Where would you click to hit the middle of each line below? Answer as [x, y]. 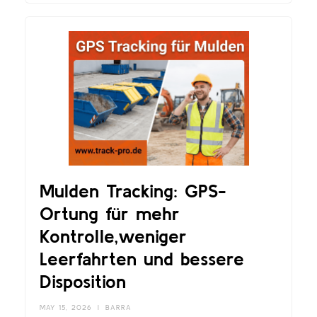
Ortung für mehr [110, 213]
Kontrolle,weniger [113, 236]
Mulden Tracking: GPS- [133, 191]
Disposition [83, 281]
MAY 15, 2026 [66, 307]
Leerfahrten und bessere [142, 259]
